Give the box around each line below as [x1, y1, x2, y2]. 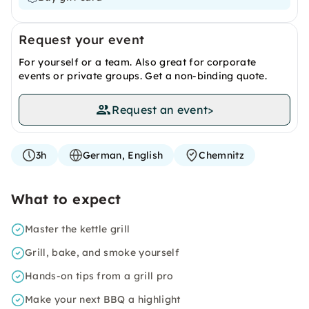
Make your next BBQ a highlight [25, 293, 181, 306]
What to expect [11, 190, 121, 208]
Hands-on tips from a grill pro [25, 270, 174, 282]
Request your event [19, 32, 145, 48]
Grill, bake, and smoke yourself [25, 246, 179, 259]
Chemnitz [199, 149, 245, 161]
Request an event [112, 103, 208, 117]
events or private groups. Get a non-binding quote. [19, 70, 268, 82]
